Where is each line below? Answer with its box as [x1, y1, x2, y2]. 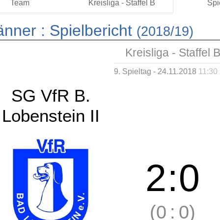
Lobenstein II [1, 106, 100, 125]
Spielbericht [50, 21, 132, 39]
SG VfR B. [11, 86, 90, 105]
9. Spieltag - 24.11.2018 [113, 66, 198, 76]
